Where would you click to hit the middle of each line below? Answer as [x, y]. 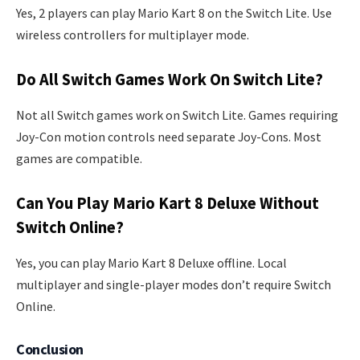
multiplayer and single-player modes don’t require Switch [174, 284]
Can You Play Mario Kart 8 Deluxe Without [168, 204]
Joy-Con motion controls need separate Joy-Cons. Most [169, 136]
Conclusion [50, 349]
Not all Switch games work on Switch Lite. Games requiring [177, 115]
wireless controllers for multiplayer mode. [133, 34]
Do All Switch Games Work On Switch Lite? [170, 80]
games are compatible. [79, 158]
